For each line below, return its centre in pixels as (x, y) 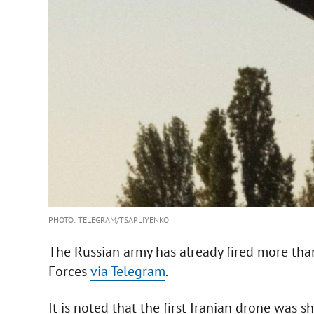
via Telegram (128, 272)
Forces (69, 272)
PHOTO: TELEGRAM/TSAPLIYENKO (108, 220)
